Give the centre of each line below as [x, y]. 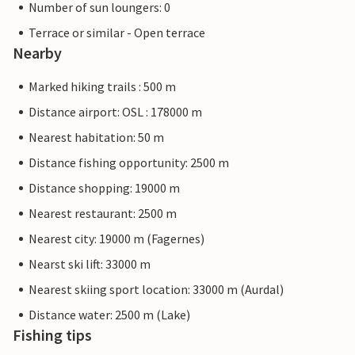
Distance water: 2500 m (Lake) [109, 315]
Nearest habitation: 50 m [96, 137]
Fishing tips [52, 335]
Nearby [37, 53]
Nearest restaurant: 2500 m [103, 214]
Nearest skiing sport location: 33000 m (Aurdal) [156, 290]
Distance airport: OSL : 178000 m [115, 112]
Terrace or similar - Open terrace [117, 33]
